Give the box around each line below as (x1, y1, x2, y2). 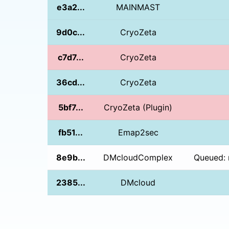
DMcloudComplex (103, 152, 173, 163)
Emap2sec (118, 127, 158, 138)
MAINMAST (116, 2, 161, 12)
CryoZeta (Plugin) (104, 102, 173, 112)
